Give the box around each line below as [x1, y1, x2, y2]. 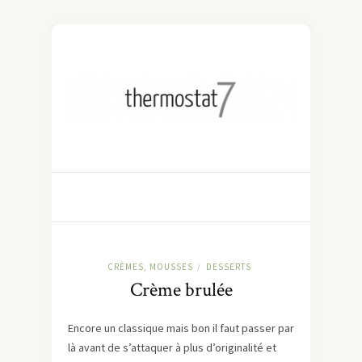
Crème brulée [129, 277, 233, 303]
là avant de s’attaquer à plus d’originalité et [68, 340, 276, 356]
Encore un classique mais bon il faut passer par [68, 321, 294, 336]
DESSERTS [205, 261, 251, 273]
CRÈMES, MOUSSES [107, 261, 193, 273]
